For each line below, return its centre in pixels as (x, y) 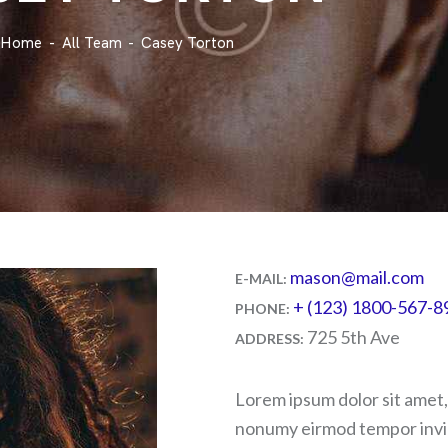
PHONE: (264, 308)
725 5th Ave (353, 336)
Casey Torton (187, 42)
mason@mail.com (357, 276)
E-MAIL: (262, 278)
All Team (91, 42)
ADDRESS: (271, 338)
